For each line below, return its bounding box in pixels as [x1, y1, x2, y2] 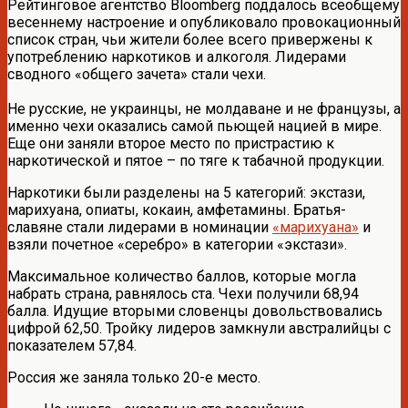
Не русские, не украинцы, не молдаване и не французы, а [7, 99, 401, 117]
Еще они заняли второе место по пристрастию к [7, 134, 334, 152]
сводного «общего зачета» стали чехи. [7, 65, 266, 83]
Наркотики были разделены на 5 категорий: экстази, [7, 183, 365, 201]
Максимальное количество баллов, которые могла [7, 267, 356, 285]
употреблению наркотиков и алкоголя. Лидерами [7, 47, 346, 66]
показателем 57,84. [7, 336, 137, 354]
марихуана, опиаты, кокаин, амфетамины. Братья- [7, 200, 346, 219]
